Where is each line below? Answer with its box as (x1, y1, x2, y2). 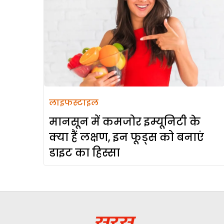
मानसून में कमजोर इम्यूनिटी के (49, 114, 200, 129)
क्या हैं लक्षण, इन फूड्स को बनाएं (49, 130, 204, 145)
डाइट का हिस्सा (49, 145, 120, 160)
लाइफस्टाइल (49, 97, 98, 109)
